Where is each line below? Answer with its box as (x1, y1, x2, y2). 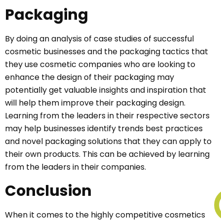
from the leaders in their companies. (5, 161, 146, 173)
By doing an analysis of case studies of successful (5, 33, 194, 45)
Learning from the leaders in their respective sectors (5, 110, 210, 122)
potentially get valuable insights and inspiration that (5, 84, 206, 96)
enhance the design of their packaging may (5, 72, 174, 83)
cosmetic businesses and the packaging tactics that (5, 46, 208, 58)
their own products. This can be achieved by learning (5, 148, 210, 160)
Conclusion (5, 180, 92, 201)
